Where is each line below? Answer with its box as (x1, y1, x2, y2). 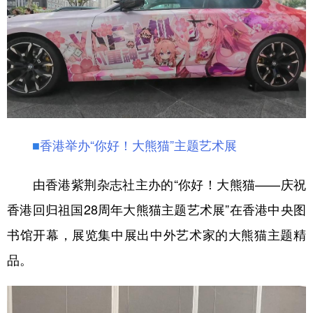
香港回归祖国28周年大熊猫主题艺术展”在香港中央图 (7, 199, 306, 218)
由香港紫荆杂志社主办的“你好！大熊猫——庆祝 (7, 174, 306, 193)
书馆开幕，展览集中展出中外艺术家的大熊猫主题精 (7, 224, 306, 243)
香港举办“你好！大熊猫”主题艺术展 (40, 135, 237, 154)
